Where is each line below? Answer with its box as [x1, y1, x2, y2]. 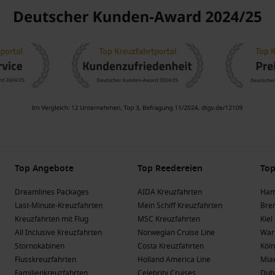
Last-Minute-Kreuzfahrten [15, 200, 103, 211]
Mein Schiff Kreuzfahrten [137, 200, 222, 211]
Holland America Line [137, 254, 211, 265]
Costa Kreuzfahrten [137, 241, 204, 252]
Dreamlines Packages [15, 187, 89, 198]
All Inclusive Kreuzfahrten [15, 227, 102, 238]
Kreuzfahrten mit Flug [15, 214, 88, 225]
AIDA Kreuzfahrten [137, 187, 202, 198]
